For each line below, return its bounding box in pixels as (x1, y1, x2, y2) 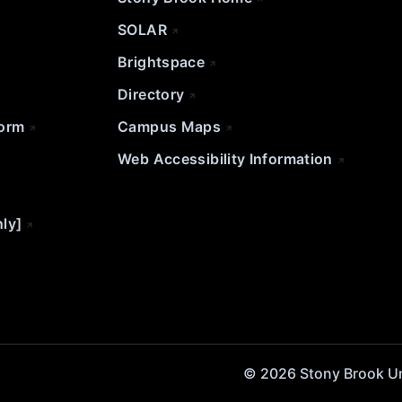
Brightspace (118, 53, 205, 72)
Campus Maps (118, 118, 222, 136)
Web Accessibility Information (118, 150, 333, 169)
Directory (118, 85, 185, 104)
